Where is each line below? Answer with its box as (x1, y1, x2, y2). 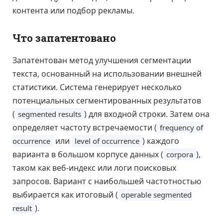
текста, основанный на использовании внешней (12, 68, 202, 79)
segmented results (18, 109, 81, 119)
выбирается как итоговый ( (12, 189, 118, 200)
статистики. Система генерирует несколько (12, 81, 182, 93)
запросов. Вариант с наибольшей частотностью (12, 175, 201, 187)
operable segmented (121, 189, 192, 200)
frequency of (160, 122, 203, 132)
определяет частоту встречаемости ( (12, 121, 157, 133)
